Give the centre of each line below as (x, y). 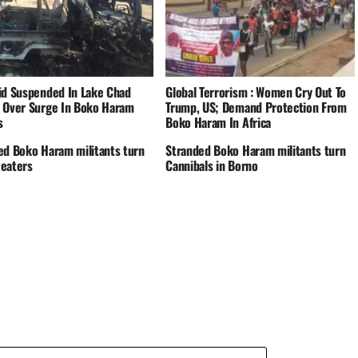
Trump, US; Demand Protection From (256, 107)
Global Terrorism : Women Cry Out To (256, 91)
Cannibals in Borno (212, 165)
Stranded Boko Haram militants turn (256, 150)
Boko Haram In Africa (218, 122)
